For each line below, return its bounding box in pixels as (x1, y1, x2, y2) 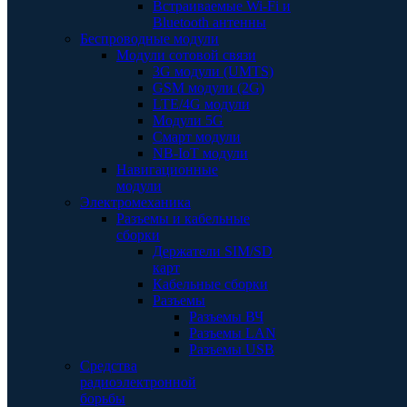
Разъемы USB (189, 342, 274, 357)
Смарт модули (153, 129, 241, 144)
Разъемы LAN (189, 325, 276, 341)
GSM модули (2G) (153, 80, 264, 95)
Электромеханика (80, 194, 191, 210)
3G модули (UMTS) (153, 64, 273, 79)
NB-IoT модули (153, 145, 248, 161)
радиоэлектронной (80, 374, 196, 390)
